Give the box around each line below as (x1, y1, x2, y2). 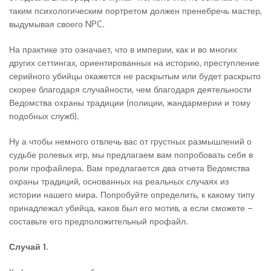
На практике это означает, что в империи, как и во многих (9, 44, 237, 54)
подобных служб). (9, 111, 79, 121)
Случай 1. (9, 241, 48, 252)
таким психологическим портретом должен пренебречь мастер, (9, 5, 262, 16)
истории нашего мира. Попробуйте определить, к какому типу (9, 189, 255, 200)
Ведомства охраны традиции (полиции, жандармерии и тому (9, 97, 250, 108)
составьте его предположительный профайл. (9, 216, 188, 226)
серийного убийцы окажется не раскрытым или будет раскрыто (9, 71, 261, 81)
